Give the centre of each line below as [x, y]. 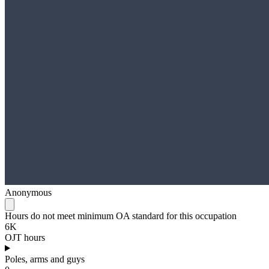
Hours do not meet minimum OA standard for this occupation [121, 216]
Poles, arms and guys [45, 259]
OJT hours [25, 237]
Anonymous [28, 192]
